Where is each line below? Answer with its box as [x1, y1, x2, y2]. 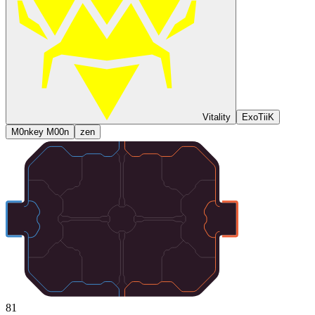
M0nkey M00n [11, 127, 69, 138]
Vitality [202, 112, 231, 123]
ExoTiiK [242, 112, 274, 123]
